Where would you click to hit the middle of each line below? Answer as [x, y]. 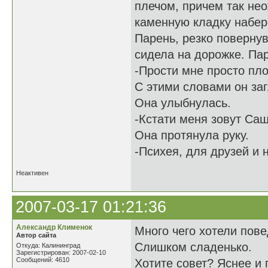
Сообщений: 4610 [43, 260]
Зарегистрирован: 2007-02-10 [61, 252]
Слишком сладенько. [193, 247]
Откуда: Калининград [48, 245]
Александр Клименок [54, 227]
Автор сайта [36, 235]
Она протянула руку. [192, 135]
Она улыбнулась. [183, 103]
